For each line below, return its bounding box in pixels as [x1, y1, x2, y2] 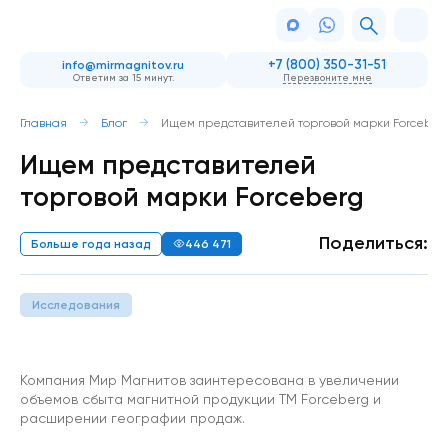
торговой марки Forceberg [20, 180, 364, 213]
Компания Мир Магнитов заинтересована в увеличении [20, 372, 399, 388]
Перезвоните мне [282, 71, 372, 83]
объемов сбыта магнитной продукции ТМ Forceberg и [20, 391, 381, 407]
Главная [20, 114, 67, 130]
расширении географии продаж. [20, 410, 245, 426]
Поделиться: [319, 232, 428, 254]
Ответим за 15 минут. [72, 70, 174, 83]
